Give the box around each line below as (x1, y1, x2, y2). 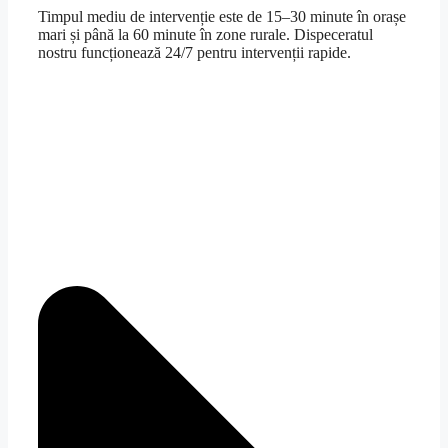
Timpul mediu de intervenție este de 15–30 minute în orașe (38, 7, 406, 25)
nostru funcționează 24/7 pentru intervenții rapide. (38, 43, 351, 61)
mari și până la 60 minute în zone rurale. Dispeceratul (38, 25, 373, 43)
